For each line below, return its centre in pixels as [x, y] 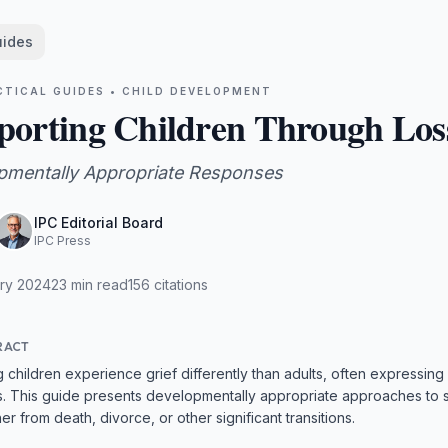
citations [179, 284]
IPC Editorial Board [98, 222]
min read [97, 284]
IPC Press [62, 240]
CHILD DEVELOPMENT [197, 91]
